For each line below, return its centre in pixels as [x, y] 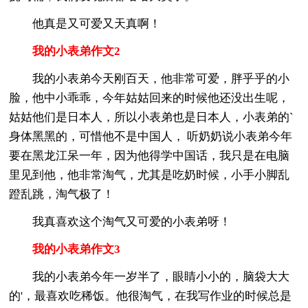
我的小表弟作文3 [65, 249]
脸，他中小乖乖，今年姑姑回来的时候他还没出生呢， [150, 98]
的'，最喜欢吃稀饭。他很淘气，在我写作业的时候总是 [151, 296]
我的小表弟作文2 [65, 51]
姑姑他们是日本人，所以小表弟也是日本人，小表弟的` [152, 117]
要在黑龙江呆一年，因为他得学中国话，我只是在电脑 [150, 155]
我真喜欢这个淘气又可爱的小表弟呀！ [120, 221]
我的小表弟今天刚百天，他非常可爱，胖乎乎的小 [150, 78]
